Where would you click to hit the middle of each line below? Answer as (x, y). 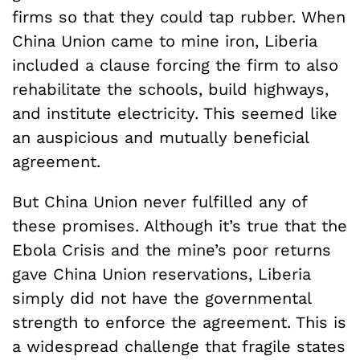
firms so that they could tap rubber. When (179, 16)
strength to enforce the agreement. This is (179, 322)
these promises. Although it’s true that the (180, 225)
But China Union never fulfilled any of (160, 201)
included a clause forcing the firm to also (175, 65)
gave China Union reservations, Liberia (162, 274)
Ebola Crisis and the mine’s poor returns (172, 250)
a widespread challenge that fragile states (179, 346)
